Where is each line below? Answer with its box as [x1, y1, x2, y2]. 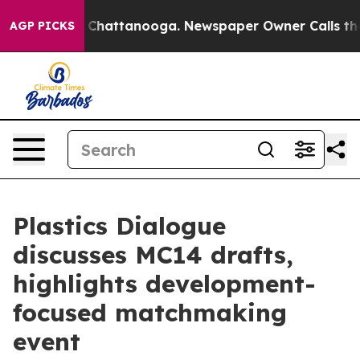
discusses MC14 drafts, [13, 239, 293, 270]
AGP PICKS [10, 18, 75, 33]
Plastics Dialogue [13, 211, 226, 241]
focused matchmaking [13, 297, 287, 328]
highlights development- [13, 268, 316, 299]
